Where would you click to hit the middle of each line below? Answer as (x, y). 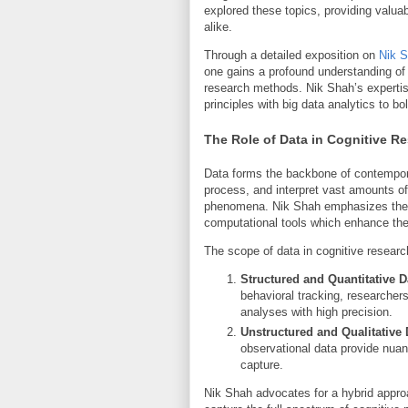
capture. (262, 364)
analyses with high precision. (316, 312)
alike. (218, 27)
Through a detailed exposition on (291, 56)
